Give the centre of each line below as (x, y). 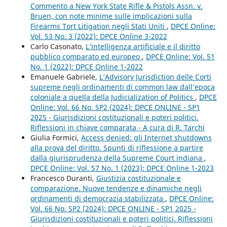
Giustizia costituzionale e (138, 178)
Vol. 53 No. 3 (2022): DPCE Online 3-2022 (99, 36)
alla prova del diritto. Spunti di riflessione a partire (117, 147)
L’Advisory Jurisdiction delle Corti (155, 77)
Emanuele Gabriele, (65, 77)
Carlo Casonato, (58, 46)
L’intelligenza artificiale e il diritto (143, 46)
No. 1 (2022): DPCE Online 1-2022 (86, 66)
